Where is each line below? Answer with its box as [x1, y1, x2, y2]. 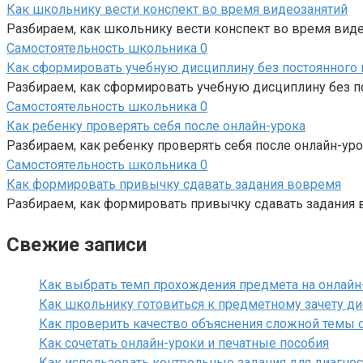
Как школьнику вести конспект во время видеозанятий [6, 2, 348, 18]
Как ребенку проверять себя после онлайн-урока [6, 118, 305, 135]
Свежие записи [6, 233, 147, 257]
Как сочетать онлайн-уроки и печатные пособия [39, 335, 329, 352]
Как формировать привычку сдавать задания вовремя [6, 177, 341, 193]
